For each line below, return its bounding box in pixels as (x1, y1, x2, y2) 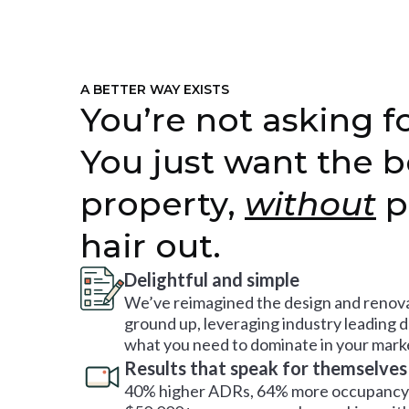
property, (80, 184, 245, 224)
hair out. (80, 225, 221, 266)
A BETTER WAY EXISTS (80, 81, 229, 98)
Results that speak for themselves (124, 357, 407, 379)
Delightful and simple (124, 268, 299, 290)
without (245, 184, 376, 224)
